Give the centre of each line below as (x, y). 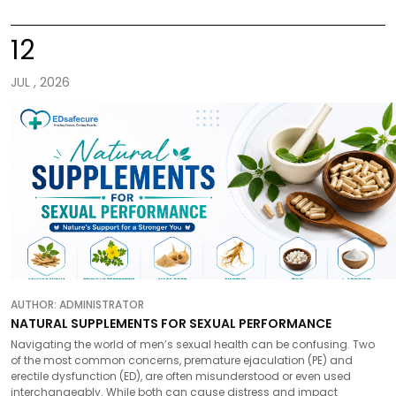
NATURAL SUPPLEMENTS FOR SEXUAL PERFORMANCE (171, 323)
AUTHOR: (35, 304)
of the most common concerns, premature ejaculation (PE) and (182, 360)
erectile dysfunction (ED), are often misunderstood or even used (181, 376)
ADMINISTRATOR (102, 304)
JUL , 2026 (40, 82)
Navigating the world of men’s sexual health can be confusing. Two (193, 344)
